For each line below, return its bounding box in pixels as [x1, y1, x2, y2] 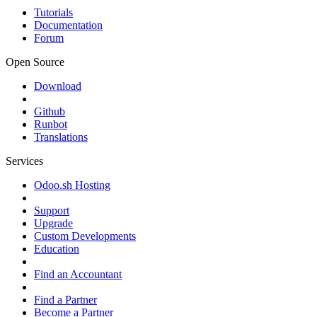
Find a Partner [34, 294, 97, 306]
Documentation [34, 19, 103, 32]
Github [34, 105, 65, 118]
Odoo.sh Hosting [34, 179, 110, 192]
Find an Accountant [34, 268, 122, 281]
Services [6, 155, 43, 168]
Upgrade [34, 217, 73, 230]
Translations [34, 131, 88, 144]
